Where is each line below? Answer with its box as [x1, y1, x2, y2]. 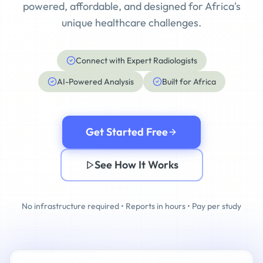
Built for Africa [161, 76, 216, 87]
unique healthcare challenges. [62, 16, 201, 29]
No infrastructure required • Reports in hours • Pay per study [22, 201, 241, 211]
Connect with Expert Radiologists [75, 55, 197, 66]
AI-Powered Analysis [56, 76, 134, 87]
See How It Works [94, 158, 178, 171]
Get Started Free [86, 125, 168, 139]
